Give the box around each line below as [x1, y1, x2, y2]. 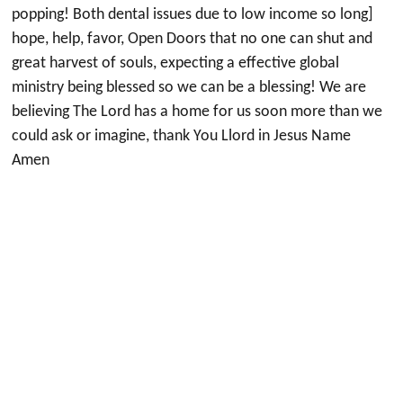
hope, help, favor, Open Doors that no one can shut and [12, 31, 373, 48]
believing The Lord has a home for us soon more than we [12, 103, 383, 121]
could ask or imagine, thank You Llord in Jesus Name [12, 128, 352, 145]
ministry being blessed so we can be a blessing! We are [12, 79, 367, 96]
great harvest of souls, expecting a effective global [12, 55, 340, 72]
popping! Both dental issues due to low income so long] [12, 6, 374, 23]
